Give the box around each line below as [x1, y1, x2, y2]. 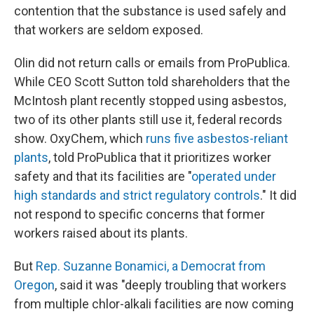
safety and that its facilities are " [14, 169, 191, 184]
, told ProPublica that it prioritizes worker [48, 150, 271, 165]
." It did [260, 188, 296, 203]
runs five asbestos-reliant [146, 131, 288, 146]
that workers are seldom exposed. [14, 22, 203, 38]
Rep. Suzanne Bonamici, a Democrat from [36, 259, 266, 274]
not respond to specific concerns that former [14, 207, 265, 222]
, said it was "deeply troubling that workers [55, 278, 287, 293]
